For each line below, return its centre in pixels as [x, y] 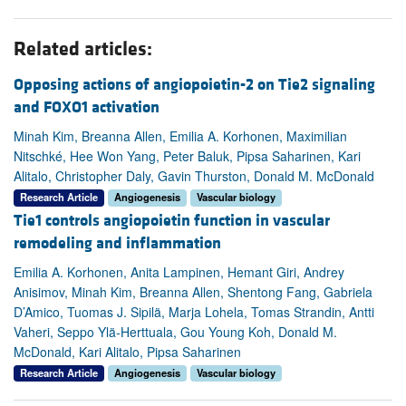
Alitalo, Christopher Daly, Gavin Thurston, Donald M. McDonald [194, 176]
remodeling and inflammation [117, 243]
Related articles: [83, 50]
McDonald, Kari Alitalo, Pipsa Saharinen [127, 351]
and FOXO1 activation [87, 108]
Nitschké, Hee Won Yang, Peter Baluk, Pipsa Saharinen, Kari [187, 156]
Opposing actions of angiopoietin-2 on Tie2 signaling [194, 85]
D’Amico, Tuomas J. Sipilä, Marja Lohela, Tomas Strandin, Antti [194, 311]
